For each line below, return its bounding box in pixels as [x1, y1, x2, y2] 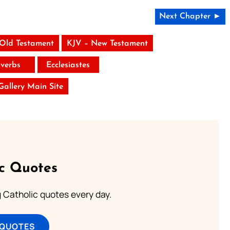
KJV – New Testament [67, 40, 148, 48]
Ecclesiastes [46, 61, 90, 70]
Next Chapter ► [159, 12, 221, 21]
